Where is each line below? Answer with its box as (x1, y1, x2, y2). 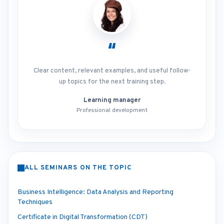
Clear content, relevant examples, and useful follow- (33, 67, 190, 75)
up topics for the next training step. (58, 78, 165, 86)
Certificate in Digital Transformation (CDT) (17, 213, 147, 221)
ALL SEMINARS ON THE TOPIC (24, 164, 131, 172)
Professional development (76, 106, 147, 114)
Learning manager (83, 96, 140, 104)
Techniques (17, 198, 52, 206)
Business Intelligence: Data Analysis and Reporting (17, 188, 173, 196)
